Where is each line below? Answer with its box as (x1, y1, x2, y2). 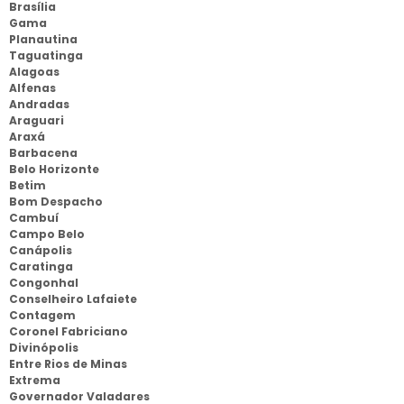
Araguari (9, 113, 64, 128)
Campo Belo (9, 226, 85, 242)
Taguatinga (9, 48, 83, 63)
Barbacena (9, 145, 78, 161)
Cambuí (9, 210, 59, 225)
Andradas (9, 96, 69, 112)
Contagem (9, 308, 76, 323)
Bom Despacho (9, 194, 103, 209)
